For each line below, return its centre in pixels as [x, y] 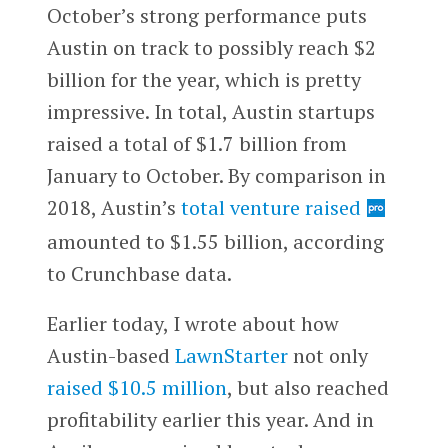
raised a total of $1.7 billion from [196, 144]
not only [327, 355]
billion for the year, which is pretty [203, 80]
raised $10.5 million [136, 387]
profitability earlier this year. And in [210, 419]
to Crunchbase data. [139, 274]
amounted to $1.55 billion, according [215, 242]
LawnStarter [231, 355]
